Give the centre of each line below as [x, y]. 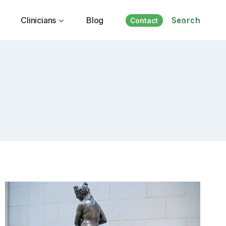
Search [186, 20]
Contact [144, 20]
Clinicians [39, 20]
